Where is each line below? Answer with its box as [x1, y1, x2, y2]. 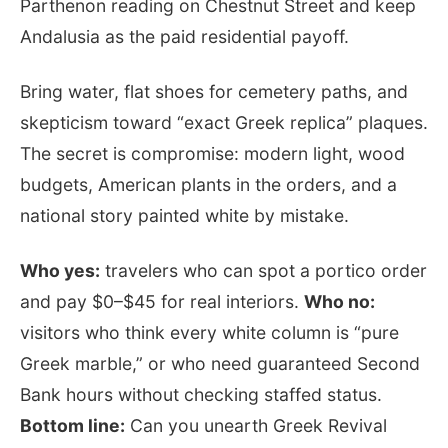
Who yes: [20, 259, 100, 281]
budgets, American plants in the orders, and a [20, 173, 397, 195]
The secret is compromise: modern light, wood [20, 142, 405, 164]
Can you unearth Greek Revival [125, 414, 387, 436]
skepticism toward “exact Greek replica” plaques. [20, 111, 428, 133]
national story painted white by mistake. [20, 204, 349, 226]
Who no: [304, 290, 375, 312]
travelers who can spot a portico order [100, 259, 427, 281]
